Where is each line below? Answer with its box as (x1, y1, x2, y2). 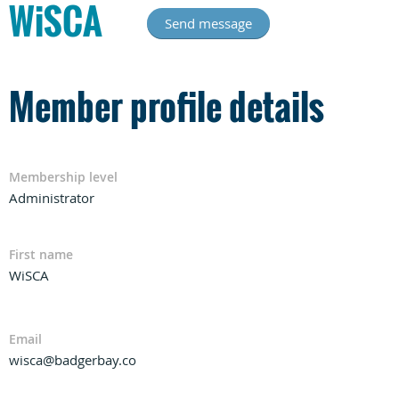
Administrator (9, 188, 94, 207)
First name (9, 245, 73, 263)
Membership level (9, 167, 118, 185)
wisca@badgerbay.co (9, 350, 136, 369)
